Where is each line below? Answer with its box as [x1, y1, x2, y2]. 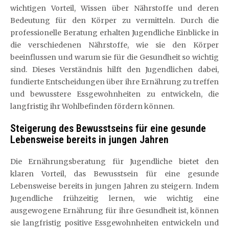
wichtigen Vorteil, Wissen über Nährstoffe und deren [10, 3, 219, 13]
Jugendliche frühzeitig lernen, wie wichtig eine [10, 193, 219, 203]
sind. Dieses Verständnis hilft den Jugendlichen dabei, [10, 64, 219, 74]
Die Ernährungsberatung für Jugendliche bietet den [10, 156, 219, 166]
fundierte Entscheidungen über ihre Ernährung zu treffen [10, 77, 219, 86]
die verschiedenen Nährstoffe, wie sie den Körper [10, 40, 219, 50]
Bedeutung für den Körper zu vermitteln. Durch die [10, 15, 219, 25]
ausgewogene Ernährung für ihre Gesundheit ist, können [10, 205, 219, 215]
